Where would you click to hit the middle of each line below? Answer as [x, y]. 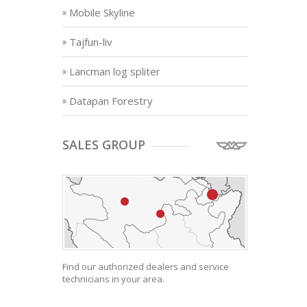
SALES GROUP [104, 145]
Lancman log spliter [115, 71]
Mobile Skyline [102, 12]
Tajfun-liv [91, 42]
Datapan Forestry [111, 101]
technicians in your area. [113, 279]
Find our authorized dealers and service [146, 267]
